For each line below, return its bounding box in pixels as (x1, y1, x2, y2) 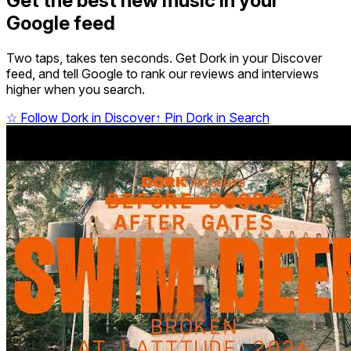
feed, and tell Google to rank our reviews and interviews (6, 65, 319, 81)
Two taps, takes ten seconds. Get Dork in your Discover (6, 49, 322, 66)
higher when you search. (6, 81, 145, 97)
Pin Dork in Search (161, 109, 270, 125)
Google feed (6, 11, 115, 34)
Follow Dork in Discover (17, 109, 155, 125)
